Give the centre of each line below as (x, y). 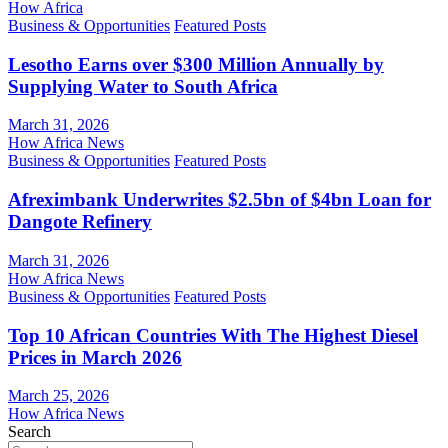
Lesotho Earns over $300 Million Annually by (196, 64)
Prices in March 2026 (95, 357)
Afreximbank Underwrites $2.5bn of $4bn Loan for (219, 200)
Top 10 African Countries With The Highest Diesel (213, 335)
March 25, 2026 (58, 396)
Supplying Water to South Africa (143, 86)
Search (29, 432)
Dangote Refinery (80, 222)
